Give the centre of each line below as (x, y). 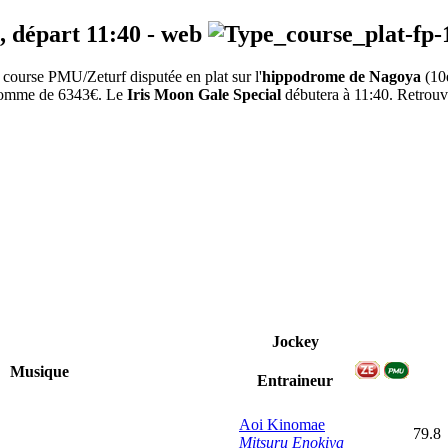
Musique (39, 372)
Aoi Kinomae (282, 425)
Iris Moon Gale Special (204, 95)
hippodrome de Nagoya (341, 77)
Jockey (295, 342)
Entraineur (295, 381)
